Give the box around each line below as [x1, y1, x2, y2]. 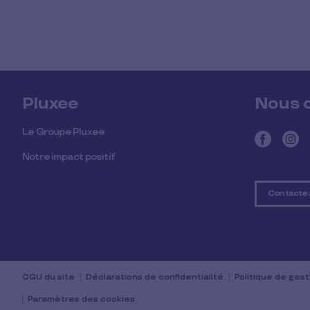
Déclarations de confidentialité [86, 272, 224, 282]
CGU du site [22, 272, 75, 282]
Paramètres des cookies [28, 294, 135, 304]
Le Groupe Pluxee [22, 126, 105, 138]
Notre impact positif [22, 151, 115, 163]
